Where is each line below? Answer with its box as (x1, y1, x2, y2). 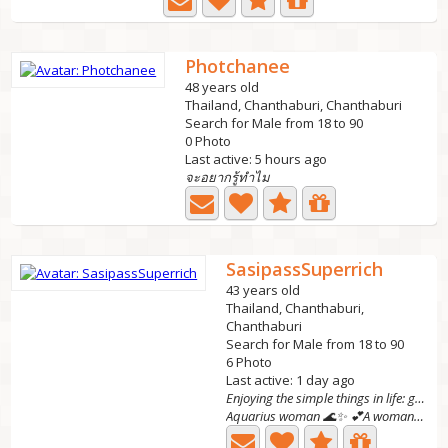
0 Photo (185, 132, 232, 150)
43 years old (226, 281, 301, 299)
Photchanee (185, 54, 291, 78)
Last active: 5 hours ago (185, 150, 328, 168)
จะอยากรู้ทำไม (185, 168, 271, 186)
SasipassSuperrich (226, 257, 384, 281)
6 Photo (226, 353, 273, 371)
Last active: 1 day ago (226, 371, 356, 389)
